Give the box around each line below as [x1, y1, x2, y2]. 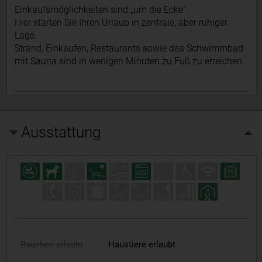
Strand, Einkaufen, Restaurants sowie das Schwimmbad [14, 43, 243, 54]
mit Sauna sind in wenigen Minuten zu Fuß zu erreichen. [14, 56, 244, 67]
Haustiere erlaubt [108, 239, 175, 250]
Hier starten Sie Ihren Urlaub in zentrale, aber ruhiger [14, 17, 227, 29]
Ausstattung [21, 123, 101, 141]
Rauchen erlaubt [20, 239, 83, 250]
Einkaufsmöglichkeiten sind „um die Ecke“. [14, 4, 188, 16]
